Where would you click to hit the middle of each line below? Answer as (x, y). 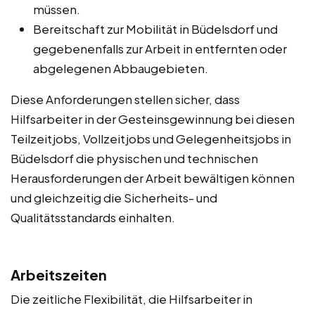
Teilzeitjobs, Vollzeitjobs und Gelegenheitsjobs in (151, 138)
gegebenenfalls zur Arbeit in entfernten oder (160, 48)
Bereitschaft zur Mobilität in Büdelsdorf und (155, 28)
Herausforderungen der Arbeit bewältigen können (153, 178)
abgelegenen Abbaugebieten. (121, 68)
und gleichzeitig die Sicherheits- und (114, 197)
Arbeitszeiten (59, 274)
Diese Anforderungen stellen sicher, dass (125, 99)
